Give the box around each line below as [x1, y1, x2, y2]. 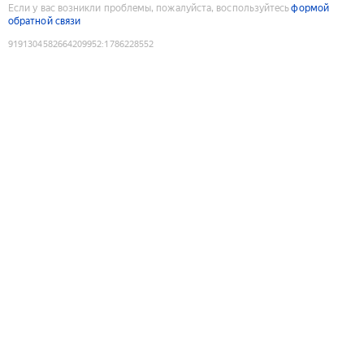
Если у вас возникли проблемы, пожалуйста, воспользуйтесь [8, 2, 290, 14]
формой [291, 2, 329, 14]
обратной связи [8, 15, 81, 27]
